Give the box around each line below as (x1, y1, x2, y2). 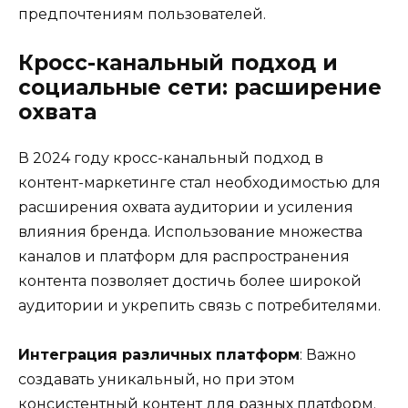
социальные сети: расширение (18, 75, 382, 101)
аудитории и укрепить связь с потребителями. (18, 297, 381, 315)
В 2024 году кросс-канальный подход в (18, 149, 323, 168)
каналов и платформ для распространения (18, 248, 350, 266)
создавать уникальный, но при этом (18, 371, 295, 389)
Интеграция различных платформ (18, 346, 300, 364)
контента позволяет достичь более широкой (18, 272, 362, 291)
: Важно (300, 346, 356, 364)
